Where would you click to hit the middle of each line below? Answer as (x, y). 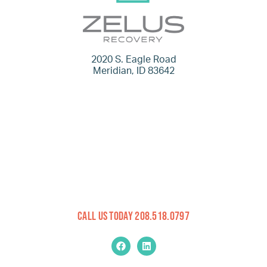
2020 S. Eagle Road (133, 59)
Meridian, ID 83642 (133, 71)
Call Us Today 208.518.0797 (133, 215)
